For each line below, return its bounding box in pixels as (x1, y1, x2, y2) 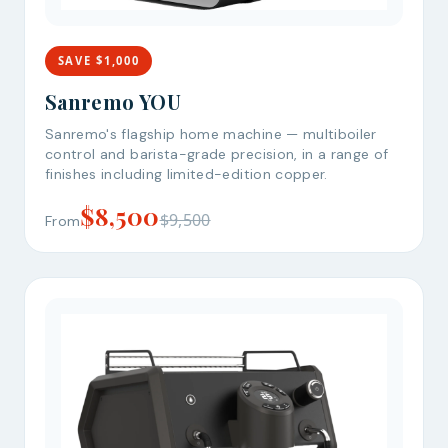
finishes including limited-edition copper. (45, 164, 328, 183)
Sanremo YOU (45, 87, 181, 115)
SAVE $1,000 (57, 53, 140, 69)
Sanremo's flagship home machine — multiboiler (45, 124, 377, 143)
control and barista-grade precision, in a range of (45, 144, 389, 163)
